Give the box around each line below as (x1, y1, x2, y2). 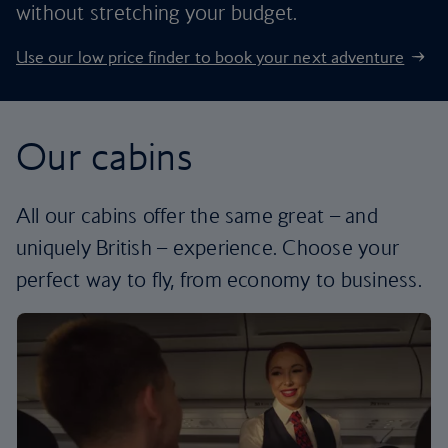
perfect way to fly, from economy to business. (16, 267, 422, 292)
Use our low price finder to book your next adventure (16, 47, 405, 67)
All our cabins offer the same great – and (16, 203, 378, 228)
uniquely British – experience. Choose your (16, 235, 400, 260)
